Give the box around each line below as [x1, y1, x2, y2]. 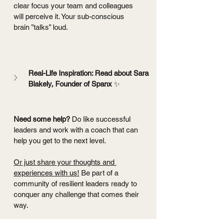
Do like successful [72, 115, 132, 124]
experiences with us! [14, 169, 79, 177]
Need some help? [14, 115, 72, 124]
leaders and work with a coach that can [14, 126, 140, 134]
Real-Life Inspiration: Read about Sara [28, 69, 151, 78]
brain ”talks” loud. [14, 23, 68, 32]
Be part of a [79, 169, 120, 177]
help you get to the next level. [14, 136, 106, 145]
